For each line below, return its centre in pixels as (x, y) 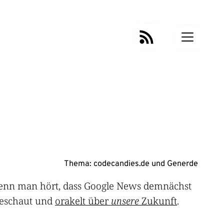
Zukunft (158, 200)
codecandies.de (122, 164)
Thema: (79, 164)
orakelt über (83, 200)
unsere (125, 200)
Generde (183, 164)
